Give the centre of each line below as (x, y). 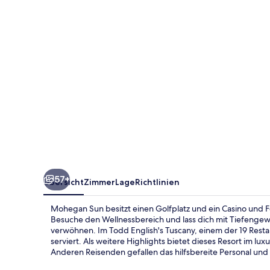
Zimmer (99, 182)
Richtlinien (157, 182)
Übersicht (64, 182)
